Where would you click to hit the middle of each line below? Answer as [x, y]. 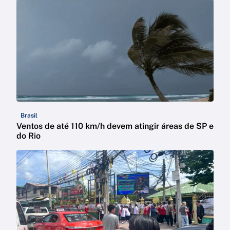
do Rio [28, 136]
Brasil [29, 116]
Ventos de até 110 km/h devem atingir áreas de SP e [115, 126]
